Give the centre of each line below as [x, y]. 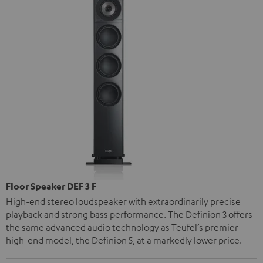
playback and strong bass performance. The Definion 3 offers [129, 214]
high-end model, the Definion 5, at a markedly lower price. [124, 240]
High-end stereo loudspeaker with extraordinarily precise [123, 201]
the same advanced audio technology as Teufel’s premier [122, 227]
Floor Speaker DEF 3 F [51, 186]
